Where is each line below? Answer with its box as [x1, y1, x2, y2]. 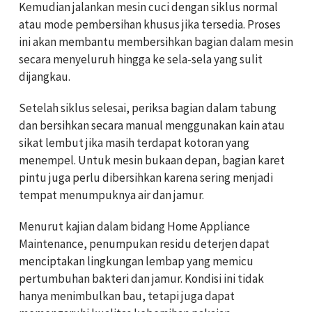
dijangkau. [19, 69, 70, 85]
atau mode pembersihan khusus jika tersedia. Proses [19, 17, 281, 33]
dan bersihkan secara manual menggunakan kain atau [19, 118, 285, 134]
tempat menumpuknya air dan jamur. [19, 187, 204, 203]
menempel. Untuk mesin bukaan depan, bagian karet [19, 153, 285, 169]
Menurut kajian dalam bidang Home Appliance [19, 219, 250, 235]
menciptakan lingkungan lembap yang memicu [19, 253, 253, 270]
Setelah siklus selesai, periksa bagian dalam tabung [19, 100, 276, 116]
